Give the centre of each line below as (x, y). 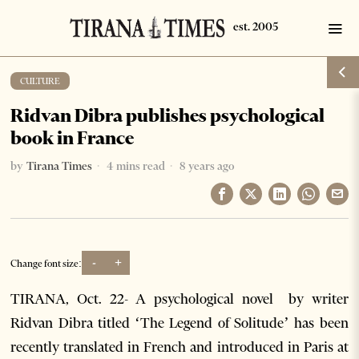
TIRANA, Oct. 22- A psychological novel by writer (179, 299)
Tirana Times (60, 166)
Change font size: (46, 263)
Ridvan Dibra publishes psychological (168, 115)
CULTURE (40, 81)
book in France (73, 138)
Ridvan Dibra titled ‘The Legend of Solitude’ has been (179, 323)
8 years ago (206, 166)
